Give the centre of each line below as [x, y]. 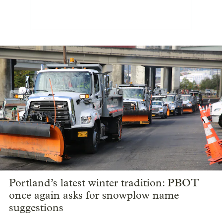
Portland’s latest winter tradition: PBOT [104, 183]
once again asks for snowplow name [94, 195]
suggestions [36, 208]
